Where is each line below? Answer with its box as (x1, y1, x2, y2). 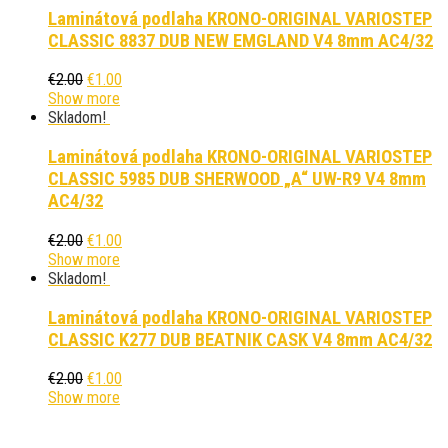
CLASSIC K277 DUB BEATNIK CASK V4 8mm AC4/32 (48, 328, 432, 351)
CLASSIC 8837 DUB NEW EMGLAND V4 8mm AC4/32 (48, 29, 433, 52)
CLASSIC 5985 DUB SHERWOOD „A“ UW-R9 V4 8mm (48, 168, 426, 191)
